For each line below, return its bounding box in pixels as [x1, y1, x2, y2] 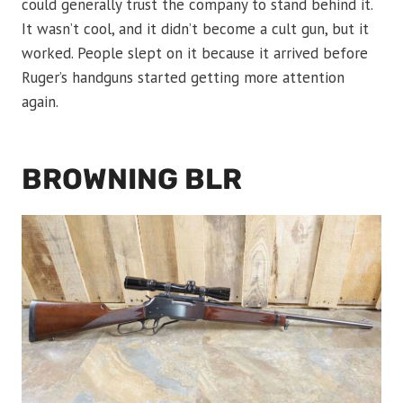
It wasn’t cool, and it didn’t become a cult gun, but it [22, 19, 369, 40]
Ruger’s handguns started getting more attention [22, 67, 345, 88]
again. [22, 92, 58, 112]
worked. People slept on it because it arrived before [22, 43, 368, 64]
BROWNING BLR [22, 162, 242, 197]
